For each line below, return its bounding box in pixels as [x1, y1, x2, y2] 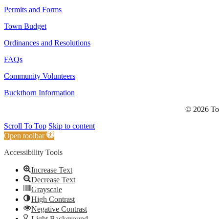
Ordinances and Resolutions [4, 39, 90, 47]
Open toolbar [4, 131, 44, 140]
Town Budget [4, 22, 46, 31]
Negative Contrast [31, 205, 87, 214]
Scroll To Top [4, 122, 46, 131]
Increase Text [31, 166, 72, 175]
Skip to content [48, 122, 95, 131]
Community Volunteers [4, 72, 75, 81]
